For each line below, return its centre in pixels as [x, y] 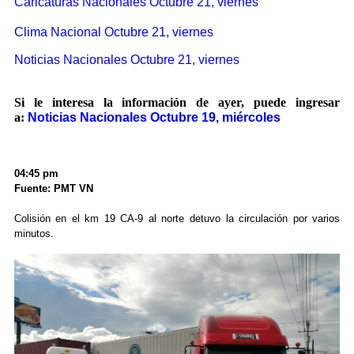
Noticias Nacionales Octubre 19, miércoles [154, 118]
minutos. [34, 234]
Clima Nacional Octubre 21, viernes [113, 32]
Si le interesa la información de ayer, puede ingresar [177, 103]
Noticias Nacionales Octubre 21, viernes [126, 60]
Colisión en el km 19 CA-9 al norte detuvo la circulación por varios [177, 219]
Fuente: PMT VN [53, 189]
